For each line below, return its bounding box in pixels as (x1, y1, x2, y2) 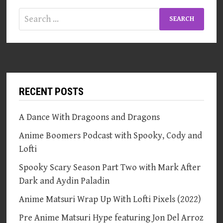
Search (18, 8, 45, 19)
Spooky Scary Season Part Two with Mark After (19, 162, 201, 173)
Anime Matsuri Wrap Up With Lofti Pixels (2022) (19, 194, 202, 205)
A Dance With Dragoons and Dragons (19, 111, 160, 122)
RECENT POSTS (19, 85, 84, 98)
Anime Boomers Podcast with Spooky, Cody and (19, 130, 203, 141)
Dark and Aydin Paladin (19, 175, 110, 186)
